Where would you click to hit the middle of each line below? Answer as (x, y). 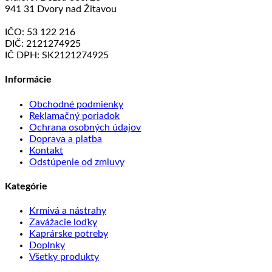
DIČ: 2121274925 (43, 44)
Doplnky (47, 246)
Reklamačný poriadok (74, 116)
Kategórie (26, 186)
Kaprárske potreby (69, 234)
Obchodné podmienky (76, 104)
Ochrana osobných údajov (85, 127)
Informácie (28, 80)
